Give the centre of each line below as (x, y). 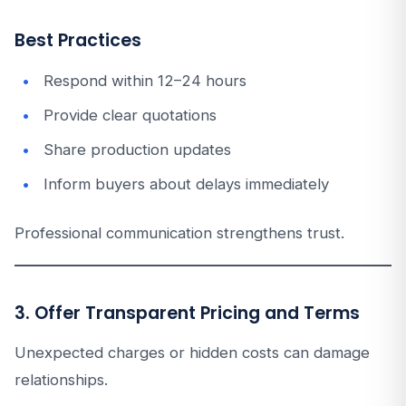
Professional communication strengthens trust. (179, 233)
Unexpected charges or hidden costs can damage (192, 353)
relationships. (61, 380)
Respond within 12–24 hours (145, 81)
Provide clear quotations (130, 115)
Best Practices (78, 40)
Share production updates (137, 150)
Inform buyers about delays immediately (186, 184)
